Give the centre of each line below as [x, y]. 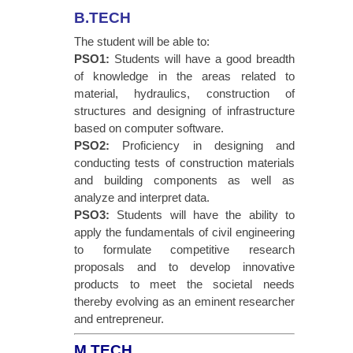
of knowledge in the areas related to [184, 76]
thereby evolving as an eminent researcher [184, 302]
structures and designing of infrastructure [184, 111]
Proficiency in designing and [202, 146]
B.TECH [102, 18]
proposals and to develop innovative [184, 267]
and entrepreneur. [119, 319]
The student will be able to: [142, 42]
